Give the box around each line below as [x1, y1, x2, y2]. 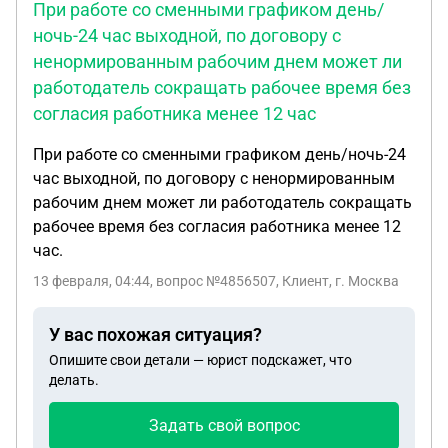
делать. [49, 372, 99, 388]
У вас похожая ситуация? [49, 324, 262, 345]
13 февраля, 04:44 [33, 273, 150, 289]
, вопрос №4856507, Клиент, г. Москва [150, 273, 399, 289]
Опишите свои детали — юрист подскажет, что [49, 352, 352, 368]
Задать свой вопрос [148, 416, 300, 435]
